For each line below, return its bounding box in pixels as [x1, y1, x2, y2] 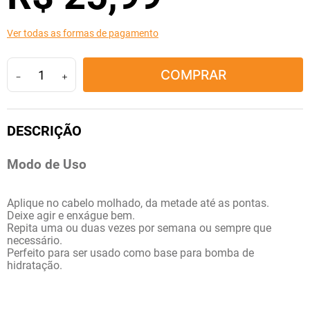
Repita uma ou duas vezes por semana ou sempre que [7, 221, 271, 235]
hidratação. [7, 259, 62, 273]
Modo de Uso [7, 156, 86, 172]
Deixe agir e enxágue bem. [7, 209, 135, 223]
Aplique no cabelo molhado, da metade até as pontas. [7, 197, 269, 210]
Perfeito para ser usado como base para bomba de [7, 246, 254, 260]
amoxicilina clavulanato [28, 7, 124, 20]
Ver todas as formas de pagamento [7, 28, 158, 39]
